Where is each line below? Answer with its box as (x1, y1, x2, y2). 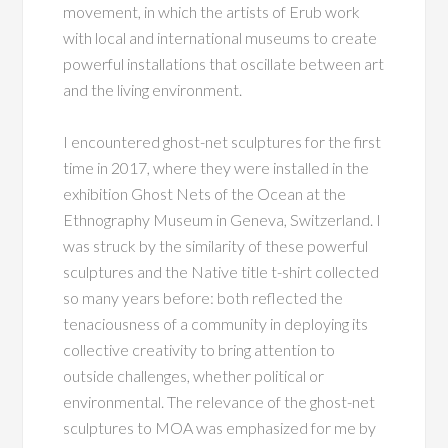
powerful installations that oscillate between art (63, 53, 385, 73)
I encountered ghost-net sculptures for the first (63, 131, 382, 151)
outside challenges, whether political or (63, 365, 325, 385)
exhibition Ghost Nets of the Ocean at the (63, 183, 347, 203)
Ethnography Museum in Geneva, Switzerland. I (63, 209, 382, 229)
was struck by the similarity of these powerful (63, 235, 369, 255)
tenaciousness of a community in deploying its (63, 313, 369, 333)
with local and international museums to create (63, 27, 378, 47)
